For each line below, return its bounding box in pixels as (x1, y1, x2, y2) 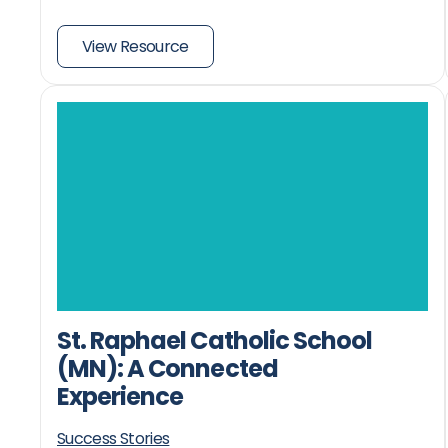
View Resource (82, 34, 189, 58)
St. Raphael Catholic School (57, 323, 373, 357)
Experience (57, 379, 184, 413)
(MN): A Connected (57, 351, 278, 385)
